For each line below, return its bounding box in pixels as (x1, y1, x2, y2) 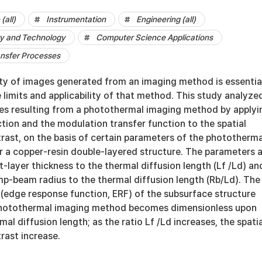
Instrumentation (46, 15, 106, 24)
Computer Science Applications (96, 33, 213, 42)
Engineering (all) (136, 15, 196, 24)
